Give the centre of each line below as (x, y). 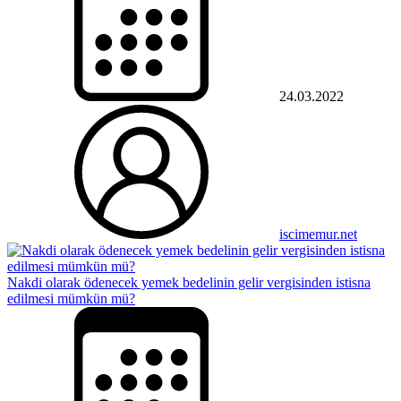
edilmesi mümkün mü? (71, 298)
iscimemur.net (318, 234)
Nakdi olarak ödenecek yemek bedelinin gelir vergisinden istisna (189, 282)
